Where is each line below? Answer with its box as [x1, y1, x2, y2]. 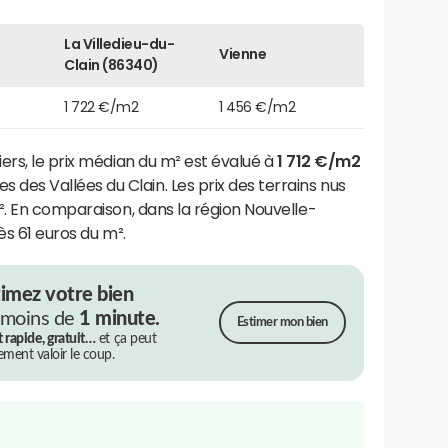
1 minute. [79, 308, 160, 329]
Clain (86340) [64, 57, 159, 72]
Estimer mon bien [236, 316, 328, 330]
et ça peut [95, 331, 157, 346]
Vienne [219, 46, 267, 61]
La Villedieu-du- [64, 36, 175, 51]
